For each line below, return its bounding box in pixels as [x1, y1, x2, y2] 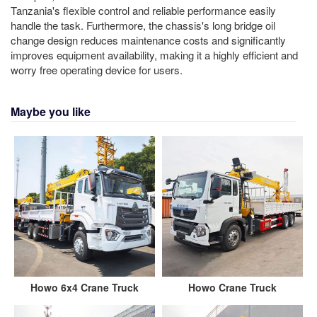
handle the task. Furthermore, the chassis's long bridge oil [11, 18, 275, 33]
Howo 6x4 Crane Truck [30, 280, 139, 295]
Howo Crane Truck [188, 280, 277, 295]
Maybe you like [11, 103, 91, 120]
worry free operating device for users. [11, 62, 183, 78]
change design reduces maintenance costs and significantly [11, 33, 286, 48]
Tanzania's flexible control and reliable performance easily [11, 3, 276, 18]
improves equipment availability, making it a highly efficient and [11, 47, 298, 63]
